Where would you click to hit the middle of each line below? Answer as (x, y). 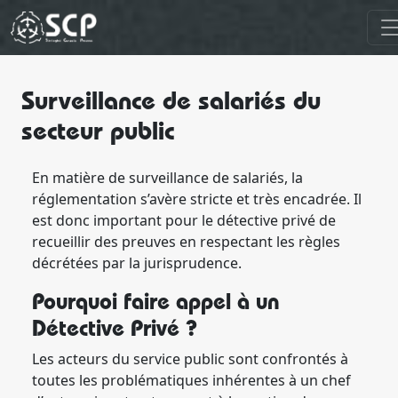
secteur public (98, 130)
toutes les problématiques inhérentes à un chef (191, 380)
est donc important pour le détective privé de (184, 220)
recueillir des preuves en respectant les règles (186, 242)
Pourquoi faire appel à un (155, 301)
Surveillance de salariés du (171, 100)
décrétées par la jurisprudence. (137, 263)
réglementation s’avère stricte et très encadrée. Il (197, 199)
